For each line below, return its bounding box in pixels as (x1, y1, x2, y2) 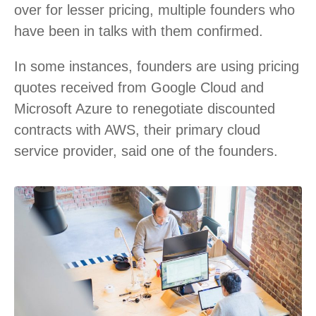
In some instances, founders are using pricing (14, 58, 299, 74)
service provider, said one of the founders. (14, 142, 278, 159)
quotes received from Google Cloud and (14, 79, 264, 95)
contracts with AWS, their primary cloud (14, 121, 260, 138)
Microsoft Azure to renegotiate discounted (14, 100, 275, 116)
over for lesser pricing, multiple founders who (14, 1, 295, 18)
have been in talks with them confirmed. (14, 23, 263, 39)
